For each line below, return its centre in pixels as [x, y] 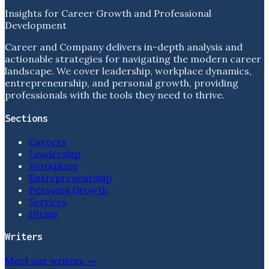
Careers [47, 141]
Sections [26, 118]
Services [48, 201]
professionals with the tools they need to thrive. [115, 95]
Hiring [44, 213]
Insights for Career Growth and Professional [108, 14]
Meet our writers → [50, 261]
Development [36, 26]
